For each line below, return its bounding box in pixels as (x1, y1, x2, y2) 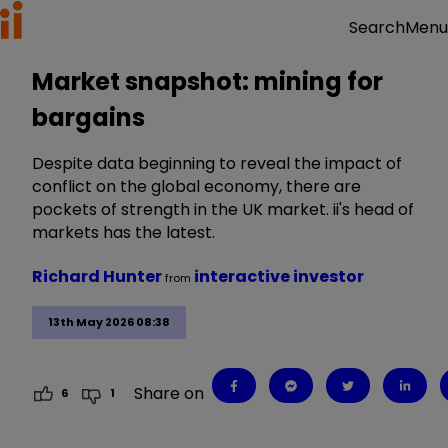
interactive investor (194, 265, 364, 288)
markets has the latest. (32, 221, 215, 244)
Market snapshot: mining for (32, 65, 383, 98)
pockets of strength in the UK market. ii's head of (32, 198, 414, 221)
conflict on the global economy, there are (32, 175, 361, 198)
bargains (32, 101, 145, 134)
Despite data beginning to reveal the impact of (32, 152, 402, 175)
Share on (134, 381, 205, 405)
